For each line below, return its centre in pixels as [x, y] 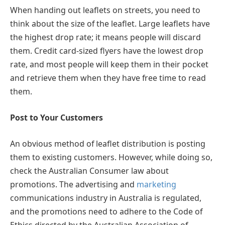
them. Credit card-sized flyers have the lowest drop [107, 51]
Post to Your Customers [57, 118]
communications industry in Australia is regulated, [106, 198]
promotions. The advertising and [73, 184]
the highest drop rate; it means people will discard [105, 37]
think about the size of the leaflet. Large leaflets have [110, 24]
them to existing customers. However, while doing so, [111, 157]
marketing [156, 184]
